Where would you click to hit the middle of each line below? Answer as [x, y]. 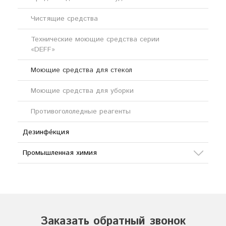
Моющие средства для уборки [82, 91]
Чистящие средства [64, 19]
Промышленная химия [60, 153]
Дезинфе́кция [46, 132]
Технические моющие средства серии [95, 39]
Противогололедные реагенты [81, 111]
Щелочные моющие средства [89, 19]
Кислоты [45, 194]
